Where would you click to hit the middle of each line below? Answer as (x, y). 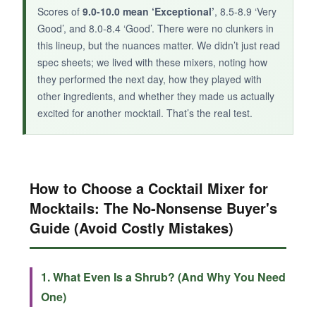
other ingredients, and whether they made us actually (156, 96)
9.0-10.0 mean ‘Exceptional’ (148, 11)
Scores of (60, 11)
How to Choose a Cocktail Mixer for (149, 188)
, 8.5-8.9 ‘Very (245, 11)
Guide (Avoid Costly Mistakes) (132, 227)
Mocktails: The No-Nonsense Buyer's (153, 208)
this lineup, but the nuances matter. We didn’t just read (159, 45)
